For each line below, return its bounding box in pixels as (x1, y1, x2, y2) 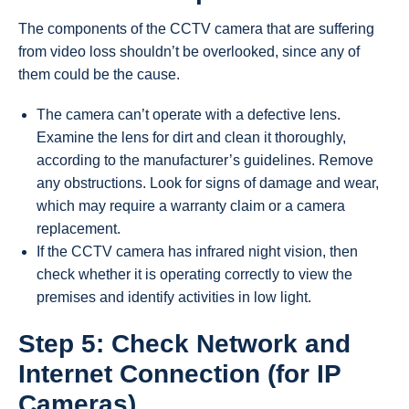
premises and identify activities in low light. (37, 288, 311, 305)
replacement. (37, 220, 121, 236)
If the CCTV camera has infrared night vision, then (37, 243, 358, 259)
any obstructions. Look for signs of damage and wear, (37, 174, 379, 191)
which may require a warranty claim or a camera (37, 197, 345, 214)
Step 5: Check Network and (18, 330, 351, 359)
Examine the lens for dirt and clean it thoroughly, (37, 129, 346, 145)
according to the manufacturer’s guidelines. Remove (37, 152, 373, 168)
